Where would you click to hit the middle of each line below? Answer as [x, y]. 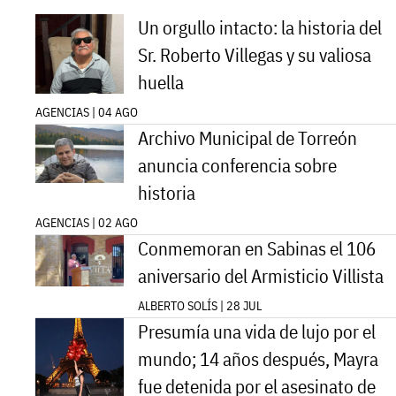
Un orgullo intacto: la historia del [260, 27]
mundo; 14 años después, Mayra [258, 359]
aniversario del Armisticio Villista [261, 276]
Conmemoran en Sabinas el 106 [257, 248]
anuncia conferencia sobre [237, 165]
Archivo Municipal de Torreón [247, 138]
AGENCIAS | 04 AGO [87, 112]
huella [161, 82]
